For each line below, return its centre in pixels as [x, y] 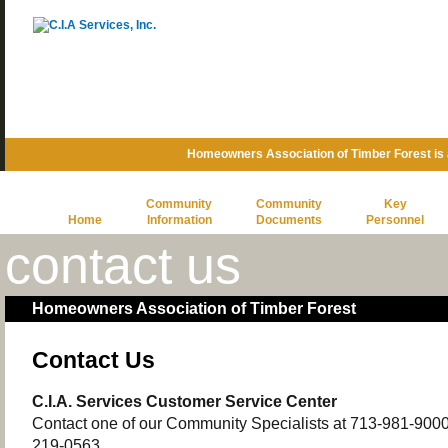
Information [179, 220]
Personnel [395, 220]
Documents [289, 220]
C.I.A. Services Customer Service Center [184, 401]
